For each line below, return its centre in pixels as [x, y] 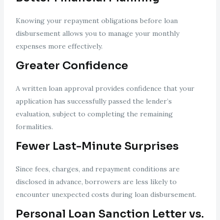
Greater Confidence [72, 66]
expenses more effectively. [59, 46]
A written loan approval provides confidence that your [105, 89]
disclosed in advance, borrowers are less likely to [96, 182]
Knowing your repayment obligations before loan [96, 21]
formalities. [34, 127]
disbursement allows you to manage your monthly [97, 34]
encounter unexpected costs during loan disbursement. [106, 195]
